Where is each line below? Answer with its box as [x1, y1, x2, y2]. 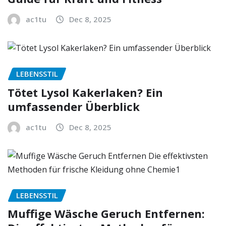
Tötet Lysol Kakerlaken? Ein [8, 84, 163, 100]
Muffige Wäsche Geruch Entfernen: [8, 206, 205, 221]
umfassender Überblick [8, 98, 140, 114]
